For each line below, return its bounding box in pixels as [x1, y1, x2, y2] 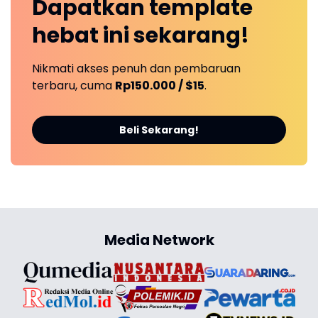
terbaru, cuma [32, 77, 115, 94]
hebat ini [32, 21, 133, 51]
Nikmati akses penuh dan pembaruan [32, 60, 241, 77]
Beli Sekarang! [119, 123, 199, 138]
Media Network [104, 230, 214, 251]
